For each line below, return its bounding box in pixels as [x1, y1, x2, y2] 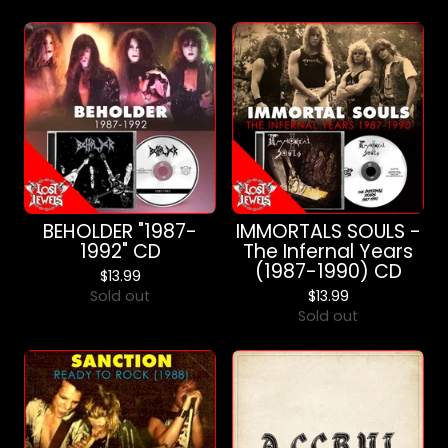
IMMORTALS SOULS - [235, 218, 421, 245]
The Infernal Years [243, 238, 413, 265]
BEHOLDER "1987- [43, 218, 197, 245]
